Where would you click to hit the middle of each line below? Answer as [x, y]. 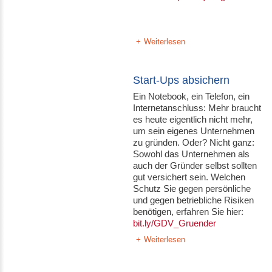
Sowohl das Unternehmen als [192, 154]
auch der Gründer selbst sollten [195, 165]
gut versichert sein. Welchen [189, 177]
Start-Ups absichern [182, 80]
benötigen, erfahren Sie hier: [189, 212]
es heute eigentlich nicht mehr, [193, 119]
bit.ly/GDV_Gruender [175, 223]
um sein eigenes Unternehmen [194, 131]
